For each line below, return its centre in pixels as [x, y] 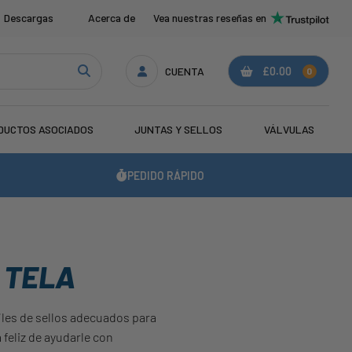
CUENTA [185, 71]
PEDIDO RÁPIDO [166, 175]
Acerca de [112, 18]
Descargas [29, 18]
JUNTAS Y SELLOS [179, 130]
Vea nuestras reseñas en [209, 18]
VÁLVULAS [289, 130]
